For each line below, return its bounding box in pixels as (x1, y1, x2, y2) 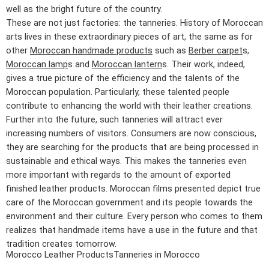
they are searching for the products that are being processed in (6, 142, 259, 153)
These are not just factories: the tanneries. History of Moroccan (6, 17, 263, 28)
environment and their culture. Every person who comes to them (6, 211, 262, 222)
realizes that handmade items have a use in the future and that (6, 225, 258, 235)
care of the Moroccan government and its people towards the (6, 197, 253, 208)
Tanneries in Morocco (113, 249, 200, 260)
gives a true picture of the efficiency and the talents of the (6, 73, 240, 83)
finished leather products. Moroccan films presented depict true (6, 183, 261, 194)
